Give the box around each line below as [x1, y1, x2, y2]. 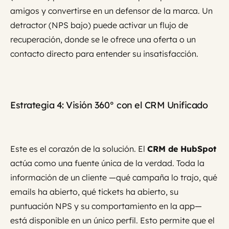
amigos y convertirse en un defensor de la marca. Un [10, 6, 213, 16]
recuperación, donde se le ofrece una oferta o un [10, 34, 196, 45]
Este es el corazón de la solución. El [10, 144, 147, 154]
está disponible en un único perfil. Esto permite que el [10, 215, 215, 226]
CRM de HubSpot [147, 144, 216, 154]
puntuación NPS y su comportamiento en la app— [10, 201, 202, 212]
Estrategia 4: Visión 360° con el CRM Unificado [10, 99, 208, 111]
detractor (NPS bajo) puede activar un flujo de [10, 20, 188, 31]
